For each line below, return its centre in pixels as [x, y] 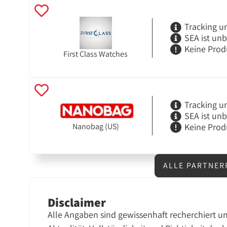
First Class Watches [96, 54]
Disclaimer [77, 202]
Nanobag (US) [96, 126]
